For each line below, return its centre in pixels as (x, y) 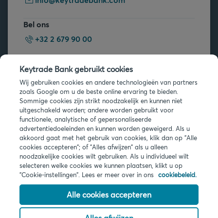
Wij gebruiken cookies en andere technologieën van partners (109, 82)
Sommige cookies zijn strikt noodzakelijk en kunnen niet (101, 101)
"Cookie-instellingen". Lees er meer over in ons (88, 175)
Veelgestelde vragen (72, 78)
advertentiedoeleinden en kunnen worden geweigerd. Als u (105, 128)
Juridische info (34, 148)
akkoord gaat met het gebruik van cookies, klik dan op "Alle (108, 138)
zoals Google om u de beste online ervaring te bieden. (99, 91)
